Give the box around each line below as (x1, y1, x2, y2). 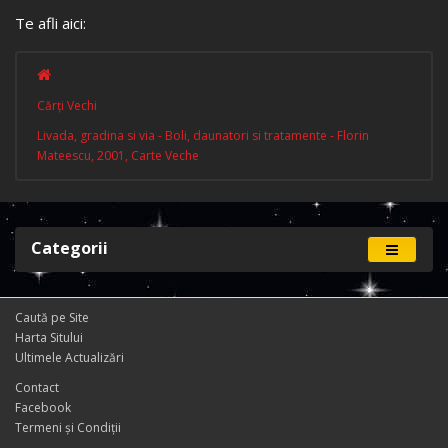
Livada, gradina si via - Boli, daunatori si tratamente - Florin (37, 127, 369, 144)
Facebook (15, 399, 71, 416)
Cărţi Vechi (37, 97, 97, 114)
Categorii (31, 237, 108, 259)
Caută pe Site (15, 309, 89, 326)
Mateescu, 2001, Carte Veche (37, 147, 199, 164)
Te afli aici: (15, 13, 86, 33)
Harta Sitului (15, 329, 83, 346)
